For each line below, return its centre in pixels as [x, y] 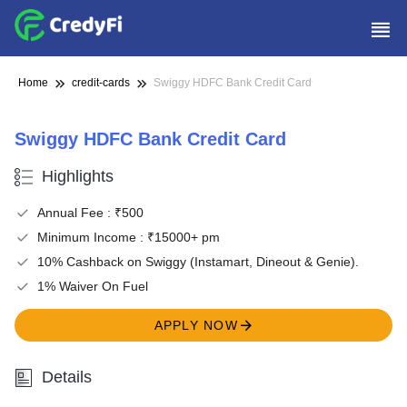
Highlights [78, 176]
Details [67, 377]
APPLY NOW [196, 325]
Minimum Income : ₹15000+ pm [129, 237]
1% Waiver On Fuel [93, 286]
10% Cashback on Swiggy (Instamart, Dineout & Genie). [198, 262]
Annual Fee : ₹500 [90, 213]
